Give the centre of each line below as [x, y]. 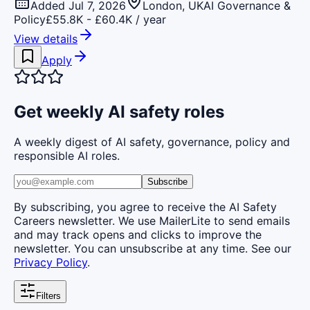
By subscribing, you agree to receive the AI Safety [145, 207]
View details [46, 38]
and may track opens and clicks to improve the [138, 235]
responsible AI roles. [67, 156]
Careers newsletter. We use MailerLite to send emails [152, 221]
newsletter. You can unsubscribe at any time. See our [153, 249]
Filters [48, 296]
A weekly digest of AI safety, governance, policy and [152, 142]
